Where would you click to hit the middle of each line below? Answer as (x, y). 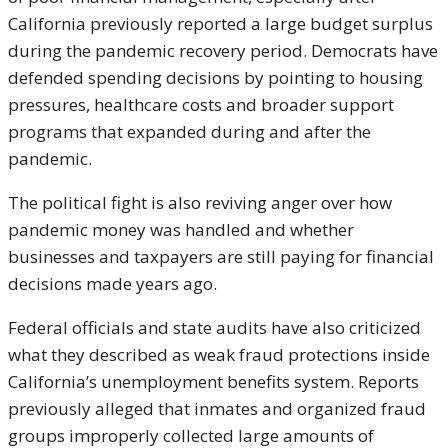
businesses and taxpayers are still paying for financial (221, 257)
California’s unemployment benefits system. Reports (213, 382)
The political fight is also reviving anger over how (200, 203)
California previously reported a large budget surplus (220, 24)
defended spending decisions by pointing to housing (215, 78)
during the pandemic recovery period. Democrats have (223, 51)
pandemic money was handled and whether (181, 230)
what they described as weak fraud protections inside (219, 355)
